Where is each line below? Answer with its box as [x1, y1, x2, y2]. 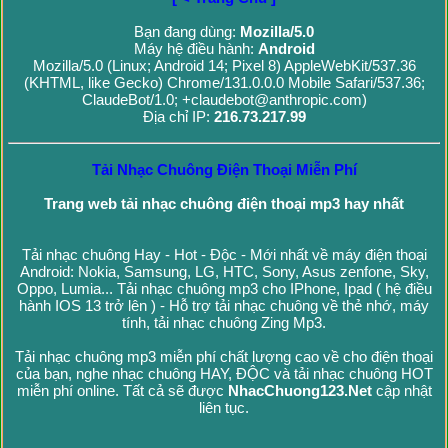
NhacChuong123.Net [227, 382, 372, 400]
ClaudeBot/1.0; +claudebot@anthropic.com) [81, 91, 367, 109]
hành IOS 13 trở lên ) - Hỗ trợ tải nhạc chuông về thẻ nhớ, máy [19, 297, 429, 315]
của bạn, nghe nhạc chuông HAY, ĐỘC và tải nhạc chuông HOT [15, 365, 433, 383]
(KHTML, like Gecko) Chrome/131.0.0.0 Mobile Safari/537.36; [23, 74, 425, 92]
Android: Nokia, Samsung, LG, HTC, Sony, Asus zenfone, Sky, [19, 263, 429, 281]
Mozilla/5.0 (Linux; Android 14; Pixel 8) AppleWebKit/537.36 [32, 57, 416, 75]
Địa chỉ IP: [142, 108, 214, 126]
